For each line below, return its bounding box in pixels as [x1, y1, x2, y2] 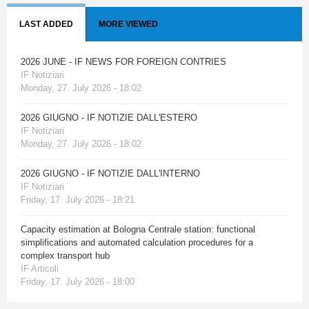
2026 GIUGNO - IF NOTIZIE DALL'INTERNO [21, 168, 200, 179]
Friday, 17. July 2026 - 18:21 [21, 194, 134, 205]
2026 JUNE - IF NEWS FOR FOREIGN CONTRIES [21, 56, 226, 67]
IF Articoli [21, 263, 59, 274]
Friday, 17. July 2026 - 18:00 [21, 276, 134, 287]
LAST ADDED [19, 19, 73, 29]
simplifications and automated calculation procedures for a [21, 237, 253, 248]
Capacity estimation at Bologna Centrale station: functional [21, 223, 255, 235]
